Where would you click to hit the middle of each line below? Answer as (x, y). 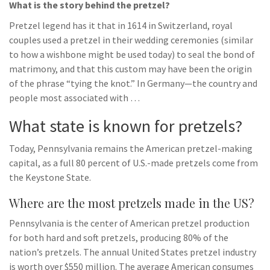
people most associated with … (74, 98)
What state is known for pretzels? (126, 126)
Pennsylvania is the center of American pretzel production (129, 223)
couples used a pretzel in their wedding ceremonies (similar (131, 40)
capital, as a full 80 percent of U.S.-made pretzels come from (133, 163)
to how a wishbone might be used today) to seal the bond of (132, 54)
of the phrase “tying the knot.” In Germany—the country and (133, 83)
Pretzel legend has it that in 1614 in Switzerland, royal (121, 25)
